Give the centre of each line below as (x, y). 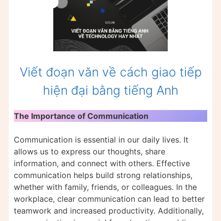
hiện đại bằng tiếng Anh (110, 91)
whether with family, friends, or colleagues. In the (105, 187)
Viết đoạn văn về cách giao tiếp (110, 72)
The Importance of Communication (81, 116)
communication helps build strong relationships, (103, 175)
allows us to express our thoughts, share (90, 151)
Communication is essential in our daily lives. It (101, 139)
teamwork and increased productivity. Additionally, (109, 210)
